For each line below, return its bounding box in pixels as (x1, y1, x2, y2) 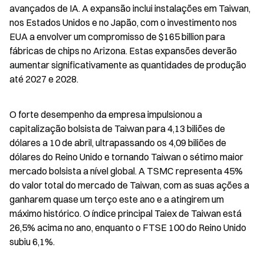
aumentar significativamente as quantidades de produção (9, 59, 246, 71)
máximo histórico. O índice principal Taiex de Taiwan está (9, 207, 242, 219)
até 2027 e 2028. (9, 73, 78, 85)
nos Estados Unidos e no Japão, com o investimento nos (9, 16, 237, 28)
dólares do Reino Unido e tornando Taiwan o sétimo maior (9, 151, 243, 163)
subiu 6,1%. (9, 236, 55, 247)
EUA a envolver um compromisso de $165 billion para (9, 31, 225, 42)
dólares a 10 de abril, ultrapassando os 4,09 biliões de (9, 137, 226, 148)
